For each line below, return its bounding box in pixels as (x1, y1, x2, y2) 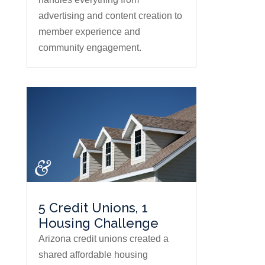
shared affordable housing (38, 250, 148, 260)
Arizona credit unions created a (38, 234, 169, 244)
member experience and (38, 27, 140, 37)
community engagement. (38, 43, 141, 53)
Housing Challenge (38, 215, 159, 231)
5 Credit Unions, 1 (38, 200, 148, 216)
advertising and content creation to (38, 11, 182, 21)
